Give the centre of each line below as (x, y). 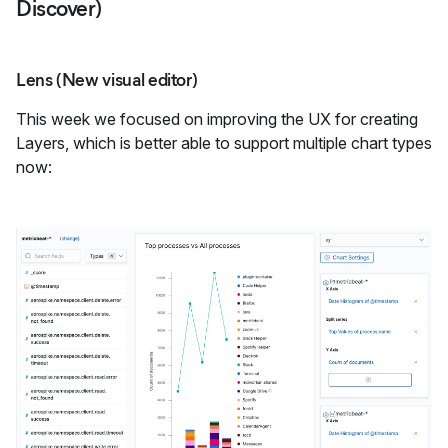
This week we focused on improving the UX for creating (217, 118)
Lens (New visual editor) (107, 79)
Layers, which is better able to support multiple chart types (224, 142)
